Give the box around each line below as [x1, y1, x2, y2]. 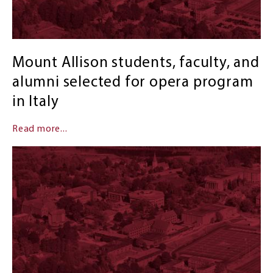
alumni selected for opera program [12, 74, 253, 90]
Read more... [12, 124, 68, 134]
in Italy [12, 94, 59, 110]
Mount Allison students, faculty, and [12, 55, 260, 71]
